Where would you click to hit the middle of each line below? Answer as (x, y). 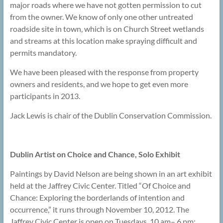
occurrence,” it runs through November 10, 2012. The (99, 210)
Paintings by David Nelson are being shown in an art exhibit (111, 174)
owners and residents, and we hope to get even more (99, 84)
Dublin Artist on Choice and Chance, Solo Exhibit (95, 154)
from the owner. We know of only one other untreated (101, 17)
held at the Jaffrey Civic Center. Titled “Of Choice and (100, 186)
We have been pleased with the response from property (104, 72)
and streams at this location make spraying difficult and (103, 41)
